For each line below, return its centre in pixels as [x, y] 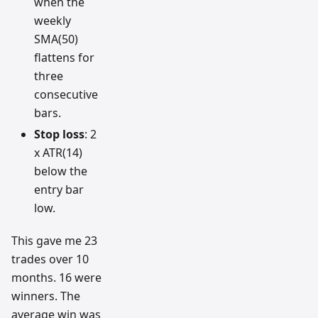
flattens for [64, 57]
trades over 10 [50, 259]
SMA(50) [56, 39]
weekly [53, 20]
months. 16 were [56, 277]
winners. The [46, 296]
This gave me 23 [54, 240]
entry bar [59, 189]
